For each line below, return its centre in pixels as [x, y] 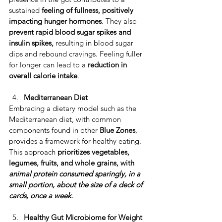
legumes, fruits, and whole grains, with [73, 163]
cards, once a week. [41, 196]
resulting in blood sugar [94, 43]
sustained [25, 10]
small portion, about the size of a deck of [77, 185]
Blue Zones [117, 130]
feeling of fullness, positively [88, 10]
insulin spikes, [31, 43]
